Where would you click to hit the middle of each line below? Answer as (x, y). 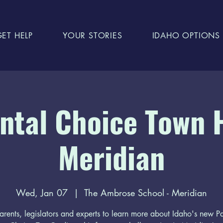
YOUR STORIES (93, 36)
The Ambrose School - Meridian (146, 193)
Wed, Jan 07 (42, 193)
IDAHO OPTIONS (186, 36)
